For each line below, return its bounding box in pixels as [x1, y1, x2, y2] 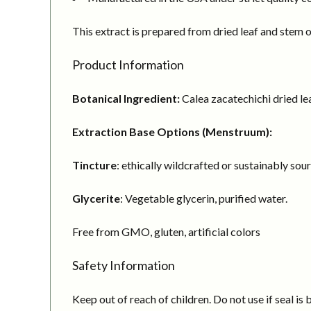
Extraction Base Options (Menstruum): [72, 124, 272, 138]
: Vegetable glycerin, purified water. [120, 191, 287, 205]
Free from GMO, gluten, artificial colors [72, 224, 260, 238]
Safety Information [72, 257, 175, 273]
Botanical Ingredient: [72, 91, 182, 105]
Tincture [72, 158, 117, 171]
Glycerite [72, 191, 120, 205]
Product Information [72, 56, 184, 72]
